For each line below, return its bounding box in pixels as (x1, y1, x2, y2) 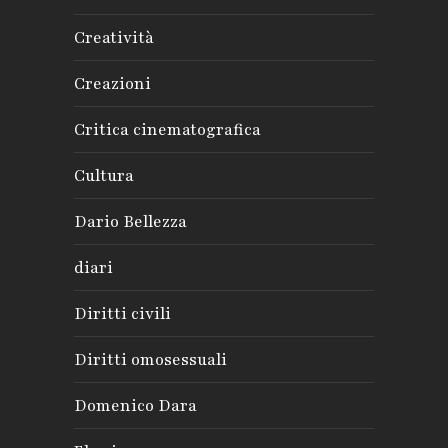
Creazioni (74, 72, 151, 95)
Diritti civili (74, 302, 171, 325)
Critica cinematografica (74, 118, 261, 141)
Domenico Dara (74, 394, 197, 417)
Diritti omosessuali (74, 348, 227, 371)
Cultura (74, 164, 134, 187)
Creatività (74, 26, 154, 49)
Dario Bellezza (74, 210, 187, 233)
